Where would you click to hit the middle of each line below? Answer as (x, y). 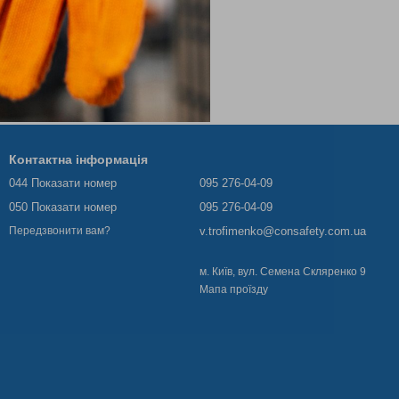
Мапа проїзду (234, 289)
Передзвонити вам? (60, 231)
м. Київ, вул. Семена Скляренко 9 (283, 272)
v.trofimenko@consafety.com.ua (283, 231)
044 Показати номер (63, 183)
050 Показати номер (63, 207)
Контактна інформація (78, 159)
